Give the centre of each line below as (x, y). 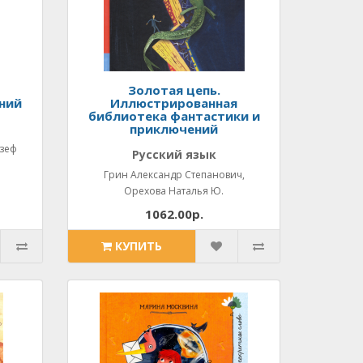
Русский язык (174, 154)
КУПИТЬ (139, 246)
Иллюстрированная (174, 103)
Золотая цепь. (174, 90)
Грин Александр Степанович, (174, 175)
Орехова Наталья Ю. (174, 191)
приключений (174, 129)
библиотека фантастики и (174, 116)
